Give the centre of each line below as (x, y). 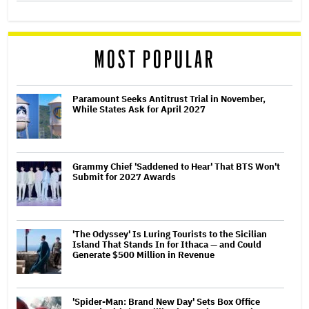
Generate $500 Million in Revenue (143, 255)
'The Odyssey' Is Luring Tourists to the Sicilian (170, 235)
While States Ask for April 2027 (139, 110)
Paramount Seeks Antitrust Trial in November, (169, 99)
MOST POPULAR (154, 61)
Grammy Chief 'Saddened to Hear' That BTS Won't (176, 167)
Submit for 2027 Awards (124, 177)
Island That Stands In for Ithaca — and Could (167, 245)
